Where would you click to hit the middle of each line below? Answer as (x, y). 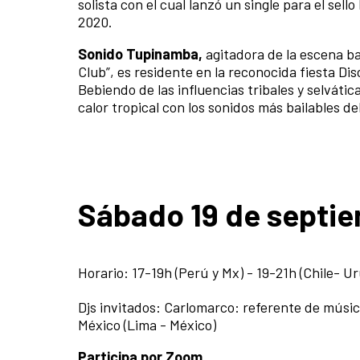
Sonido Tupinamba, (142, 54)
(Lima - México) (168, 325)
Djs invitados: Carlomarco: (160, 307)
